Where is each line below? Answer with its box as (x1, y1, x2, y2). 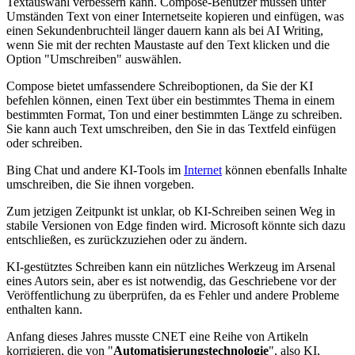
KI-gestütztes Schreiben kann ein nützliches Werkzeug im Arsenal (6, 259, 335, 273)
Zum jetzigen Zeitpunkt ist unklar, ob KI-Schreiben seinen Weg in (6, 204, 335, 218)
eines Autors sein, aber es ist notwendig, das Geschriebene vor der (6, 273, 336, 288)
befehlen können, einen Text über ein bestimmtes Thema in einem (6, 93, 334, 107)
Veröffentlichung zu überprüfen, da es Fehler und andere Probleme (6, 288, 339, 302)
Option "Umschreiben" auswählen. (6, 52, 181, 66)
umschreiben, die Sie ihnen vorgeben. (6, 177, 194, 191)
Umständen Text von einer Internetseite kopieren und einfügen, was (6, 9, 344, 23)
